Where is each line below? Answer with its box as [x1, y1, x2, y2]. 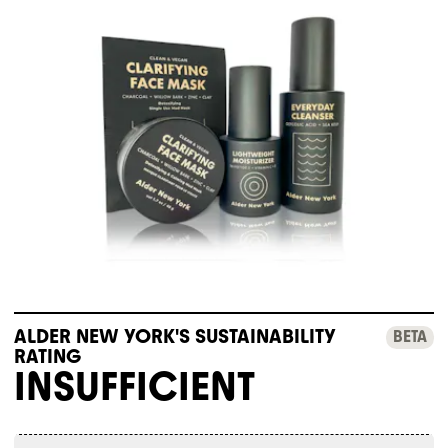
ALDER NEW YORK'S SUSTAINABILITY [14, 323, 336, 348]
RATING [14, 343, 81, 368]
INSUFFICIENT [14, 361, 255, 410]
